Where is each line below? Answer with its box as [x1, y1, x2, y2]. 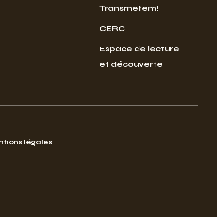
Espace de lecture [99, 44, 179, 53]
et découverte [99, 59, 163, 69]
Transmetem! [99, 3, 159, 13]
